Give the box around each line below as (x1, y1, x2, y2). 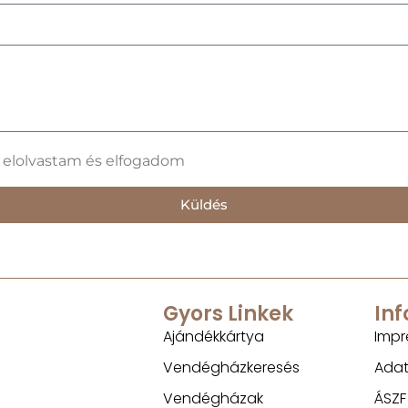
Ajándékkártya (162, 326, 264, 348)
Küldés (180, 196, 228, 214)
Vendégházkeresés (162, 357, 300, 379)
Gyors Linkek (162, 300, 293, 329)
